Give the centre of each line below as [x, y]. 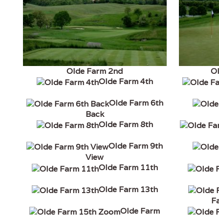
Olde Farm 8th [126, 125]
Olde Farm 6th [136, 103]
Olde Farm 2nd [95, 71]
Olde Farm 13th [128, 189]
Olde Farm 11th [128, 168]
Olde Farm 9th [136, 146]
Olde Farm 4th [126, 81]
